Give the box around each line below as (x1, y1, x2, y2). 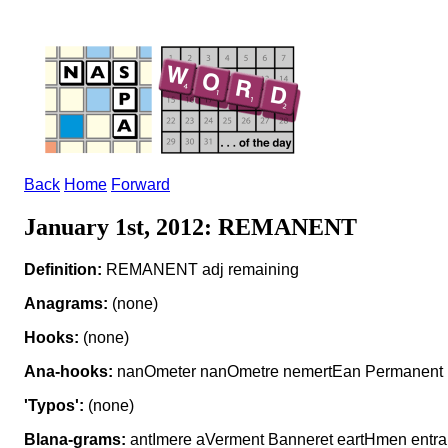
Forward (111, 176, 170, 193)
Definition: (24, 260, 102, 278)
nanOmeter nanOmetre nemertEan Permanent (113, 362, 443, 380)
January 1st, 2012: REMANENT (24, 213, 357, 240)
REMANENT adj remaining (102, 260, 299, 278)
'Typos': (24, 396, 84, 414)
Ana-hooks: (24, 362, 113, 380)
